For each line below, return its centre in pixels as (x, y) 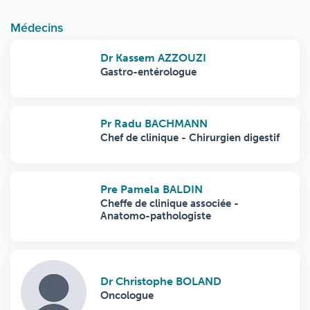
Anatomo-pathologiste (156, 216)
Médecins (37, 27)
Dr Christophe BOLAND (161, 282)
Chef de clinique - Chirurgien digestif (190, 138)
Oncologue (127, 296)
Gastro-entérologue (148, 72)
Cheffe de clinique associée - (170, 203)
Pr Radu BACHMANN (154, 124)
